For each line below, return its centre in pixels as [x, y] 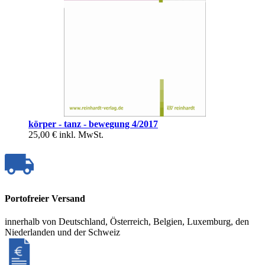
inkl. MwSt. [81, 134]
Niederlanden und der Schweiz [62, 232]
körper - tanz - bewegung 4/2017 [93, 124]
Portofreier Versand [45, 199]
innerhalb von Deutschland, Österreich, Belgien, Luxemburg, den [127, 222]
